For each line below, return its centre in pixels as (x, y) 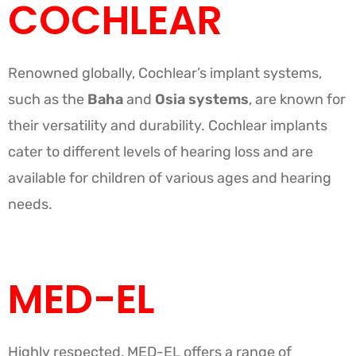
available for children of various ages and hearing (170, 178)
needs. (30, 204)
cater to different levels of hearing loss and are (161, 151)
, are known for (297, 99)
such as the (48, 99)
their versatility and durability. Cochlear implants (168, 125)
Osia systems (200, 99)
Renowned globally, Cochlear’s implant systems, (165, 73)
